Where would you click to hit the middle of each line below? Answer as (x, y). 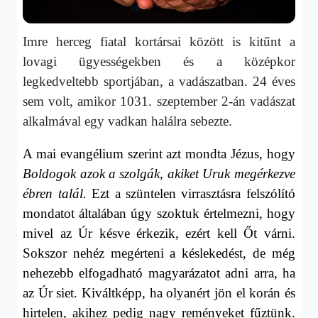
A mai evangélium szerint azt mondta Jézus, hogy (159, 153)
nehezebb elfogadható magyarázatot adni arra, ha (159, 273)
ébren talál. (55, 193)
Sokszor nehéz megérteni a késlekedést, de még (159, 253)
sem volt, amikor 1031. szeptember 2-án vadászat (159, 101)
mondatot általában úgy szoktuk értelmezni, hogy (159, 213)
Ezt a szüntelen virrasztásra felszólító (191, 193)
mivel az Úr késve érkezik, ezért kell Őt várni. (159, 233)
